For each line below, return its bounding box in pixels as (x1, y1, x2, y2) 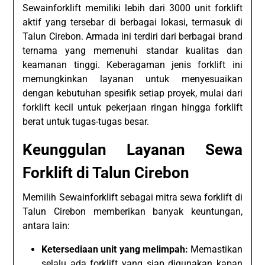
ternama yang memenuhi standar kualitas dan (22, 44, 243, 56)
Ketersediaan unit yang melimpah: (41, 243, 188, 255)
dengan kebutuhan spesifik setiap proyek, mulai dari (22, 87, 243, 99)
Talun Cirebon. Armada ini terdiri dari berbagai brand (22, 30, 243, 42)
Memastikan (188, 243, 243, 255)
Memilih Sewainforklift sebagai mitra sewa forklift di (22, 191, 243, 203)
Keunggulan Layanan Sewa (22, 140, 243, 159)
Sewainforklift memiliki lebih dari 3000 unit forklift (22, 2, 243, 14)
